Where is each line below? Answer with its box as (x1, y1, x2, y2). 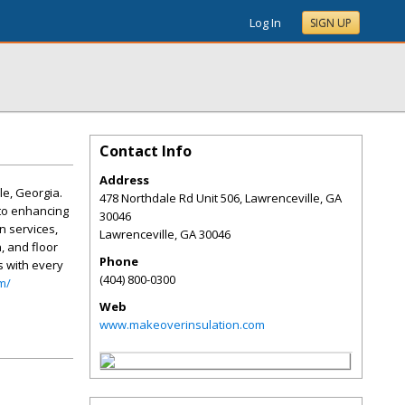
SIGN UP (310, 15, 352, 31)
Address (99, 172, 149, 188)
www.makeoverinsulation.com (99, 316, 265, 333)
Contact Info (99, 141, 192, 161)
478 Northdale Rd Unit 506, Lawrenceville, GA (99, 190, 342, 206)
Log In (250, 14, 281, 31)
